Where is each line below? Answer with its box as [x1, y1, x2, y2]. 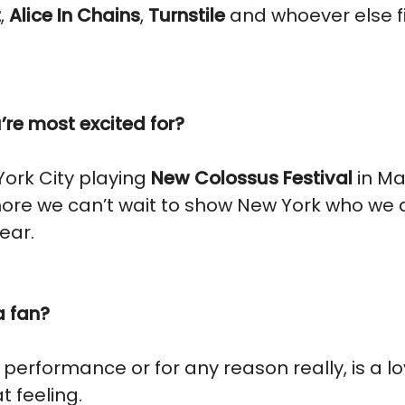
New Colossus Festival [151, 165, 357, 191]
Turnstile [148, 3, 225, 28]
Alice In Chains [9, 3, 140, 28]
